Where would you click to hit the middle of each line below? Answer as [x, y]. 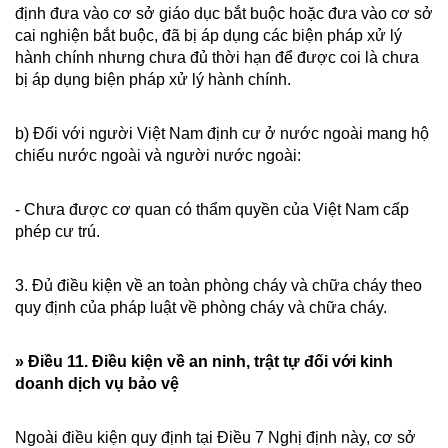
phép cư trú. [57, 231]
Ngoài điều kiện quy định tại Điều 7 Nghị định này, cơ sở [215, 437]
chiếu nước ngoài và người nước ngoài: [158, 155]
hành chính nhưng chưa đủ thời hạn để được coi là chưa [217, 57]
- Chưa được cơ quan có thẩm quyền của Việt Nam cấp [212, 209]
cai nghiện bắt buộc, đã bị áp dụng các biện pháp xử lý [208, 35]
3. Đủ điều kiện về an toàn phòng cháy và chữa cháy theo [218, 285]
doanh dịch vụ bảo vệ [97, 383]
